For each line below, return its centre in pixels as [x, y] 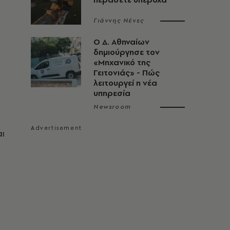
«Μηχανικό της [122, 62]
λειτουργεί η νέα [125, 83]
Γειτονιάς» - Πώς [127, 73]
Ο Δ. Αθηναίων [121, 42]
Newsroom [112, 107]
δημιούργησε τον [127, 52]
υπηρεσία [112, 93]
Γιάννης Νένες [119, 21]
